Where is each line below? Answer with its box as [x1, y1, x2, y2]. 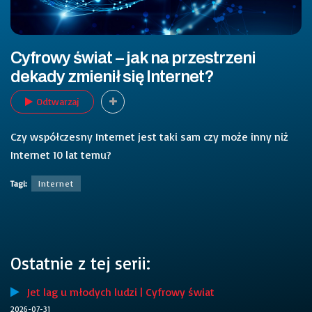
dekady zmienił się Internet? [10, 68, 214, 86]
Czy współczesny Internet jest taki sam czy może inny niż [10, 129, 288, 143]
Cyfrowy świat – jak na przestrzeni [10, 49, 256, 67]
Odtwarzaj [36, 95, 79, 107]
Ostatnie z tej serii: [10, 251, 150, 274]
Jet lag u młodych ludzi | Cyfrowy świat [19, 285, 214, 299]
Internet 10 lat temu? [10, 147, 111, 162]
